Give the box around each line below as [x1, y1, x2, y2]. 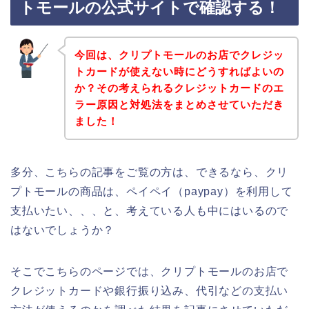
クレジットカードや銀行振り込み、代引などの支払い [10, 284, 289, 297]
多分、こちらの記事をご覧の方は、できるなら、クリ [10, 166, 289, 178]
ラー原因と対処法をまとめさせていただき [74, 98, 284, 110]
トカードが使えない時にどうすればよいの [74, 65, 284, 77]
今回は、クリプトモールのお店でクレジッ [74, 48, 284, 61]
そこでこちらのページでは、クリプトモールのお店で [10, 265, 289, 277]
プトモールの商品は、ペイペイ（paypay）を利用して [10, 185, 293, 197]
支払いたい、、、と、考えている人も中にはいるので [10, 204, 289, 217]
